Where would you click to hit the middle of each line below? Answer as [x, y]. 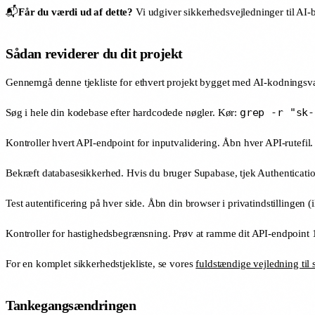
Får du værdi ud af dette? [76, 12]
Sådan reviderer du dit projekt [94, 53]
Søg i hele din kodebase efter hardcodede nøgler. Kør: [123, 112]
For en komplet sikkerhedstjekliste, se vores [101, 263]
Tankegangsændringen [71, 305]
